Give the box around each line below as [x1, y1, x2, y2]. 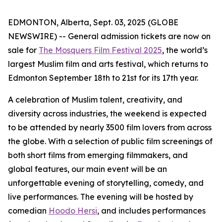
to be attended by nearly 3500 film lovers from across [8, 122, 212, 132]
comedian [8, 206, 49, 216]
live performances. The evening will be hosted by [8, 192, 193, 202]
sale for [8, 45, 39, 55]
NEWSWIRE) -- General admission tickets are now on [8, 31, 211, 41]
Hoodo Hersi [49, 206, 97, 216]
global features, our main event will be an [8, 164, 167, 174]
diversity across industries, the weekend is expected [8, 109, 207, 118]
